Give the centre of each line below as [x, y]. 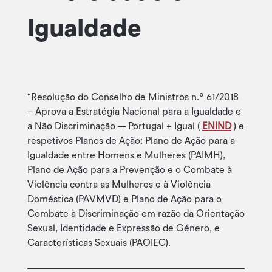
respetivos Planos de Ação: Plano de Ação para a [131, 141]
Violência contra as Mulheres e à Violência [119, 184]
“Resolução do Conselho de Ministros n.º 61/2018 [133, 97]
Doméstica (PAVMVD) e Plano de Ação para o [124, 199]
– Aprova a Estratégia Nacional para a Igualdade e [134, 111]
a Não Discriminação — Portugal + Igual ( [114, 126]
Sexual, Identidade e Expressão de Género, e [123, 228]
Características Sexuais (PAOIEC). [99, 243]
